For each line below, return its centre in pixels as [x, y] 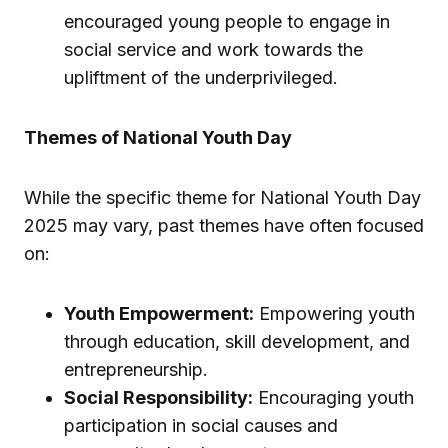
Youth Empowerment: [159, 314]
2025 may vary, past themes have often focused [224, 226]
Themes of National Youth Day [158, 138]
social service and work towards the [213, 50]
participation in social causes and [201, 426]
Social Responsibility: [158, 398]
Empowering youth [334, 314]
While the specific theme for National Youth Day [222, 198]
